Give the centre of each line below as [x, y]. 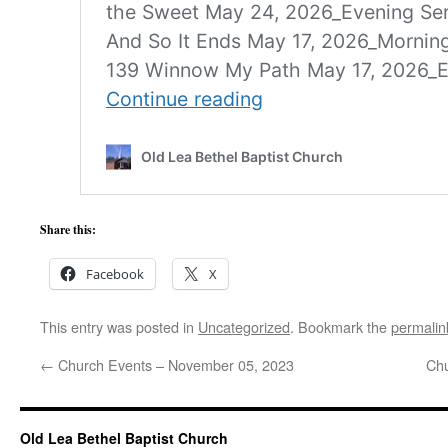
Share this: [68, 229]
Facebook [115, 274]
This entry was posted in [119, 326]
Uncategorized [244, 326]
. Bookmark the [340, 326]
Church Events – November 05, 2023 [174, 364]
